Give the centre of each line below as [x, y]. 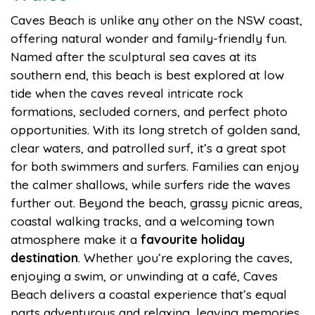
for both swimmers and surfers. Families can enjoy [155, 166]
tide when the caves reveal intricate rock [127, 93]
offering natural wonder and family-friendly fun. [149, 38]
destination [44, 257]
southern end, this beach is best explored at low [147, 75]
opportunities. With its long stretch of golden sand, [155, 129]
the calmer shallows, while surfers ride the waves [150, 184]
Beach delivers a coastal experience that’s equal [149, 294]
